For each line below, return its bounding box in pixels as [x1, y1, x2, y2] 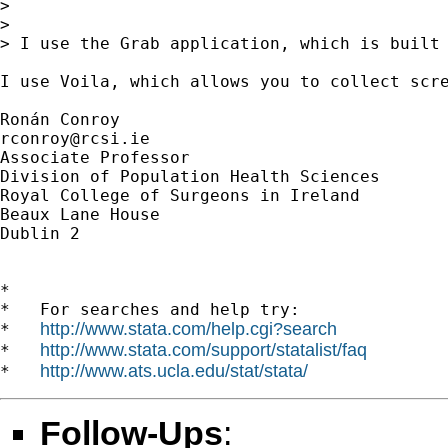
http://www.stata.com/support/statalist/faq [40, 339, 367, 360]
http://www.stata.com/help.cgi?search [40, 318, 337, 339]
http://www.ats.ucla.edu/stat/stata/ [40, 360, 308, 381]
